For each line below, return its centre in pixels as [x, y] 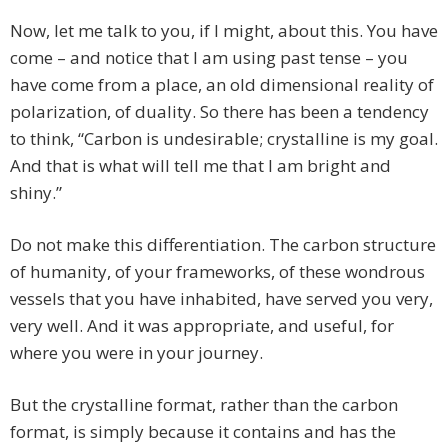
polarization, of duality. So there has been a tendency [219, 112]
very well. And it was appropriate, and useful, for [202, 326]
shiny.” [36, 193]
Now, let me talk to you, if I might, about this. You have [224, 31]
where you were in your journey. [136, 353]
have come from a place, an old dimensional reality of [222, 85]
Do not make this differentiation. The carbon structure [223, 245]
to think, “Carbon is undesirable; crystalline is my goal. [224, 139]
